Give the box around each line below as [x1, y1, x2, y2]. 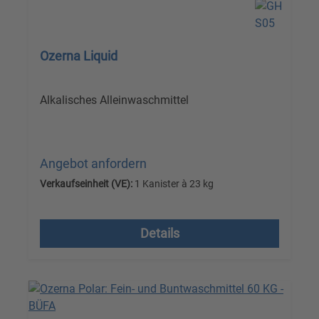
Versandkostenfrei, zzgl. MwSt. [40, 199, 216, 214]
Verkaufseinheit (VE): [40, 177, 132, 189]
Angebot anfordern [40, 155, 147, 171]
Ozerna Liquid [40, 48, 117, 63]
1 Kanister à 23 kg [132, 177, 214, 189]
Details [140, 226, 179, 241]
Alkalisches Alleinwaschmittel [40, 93, 189, 107]
